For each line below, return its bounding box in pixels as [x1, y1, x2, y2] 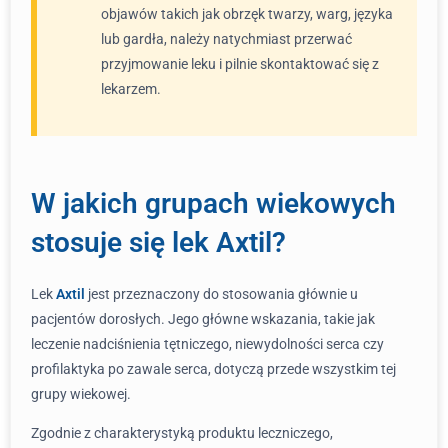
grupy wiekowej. [31, 386, 131, 402]
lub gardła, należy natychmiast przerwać [101, 31, 352, 47]
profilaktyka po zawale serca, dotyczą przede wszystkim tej [31, 361, 396, 377]
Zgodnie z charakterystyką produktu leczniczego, [31, 425, 333, 441]
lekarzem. [101, 81, 161, 97]
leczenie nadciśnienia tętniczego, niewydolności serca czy [31, 336, 384, 352]
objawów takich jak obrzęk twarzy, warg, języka [101, 6, 393, 22]
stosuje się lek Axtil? [31, 226, 286, 259]
